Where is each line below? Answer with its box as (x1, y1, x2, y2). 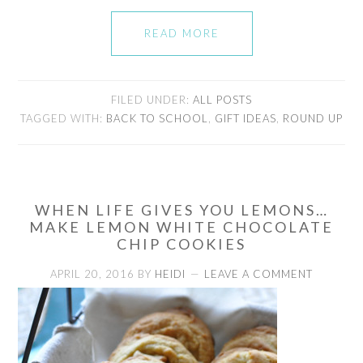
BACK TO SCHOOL (106, 111, 208, 125)
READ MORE (143, 26, 220, 40)
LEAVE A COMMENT (204, 267, 313, 280)
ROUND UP (283, 111, 343, 125)
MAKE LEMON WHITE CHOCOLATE (29, 217, 334, 236)
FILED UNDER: (111, 92, 193, 106)
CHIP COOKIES (117, 234, 246, 253)
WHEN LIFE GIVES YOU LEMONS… (34, 200, 329, 219)
